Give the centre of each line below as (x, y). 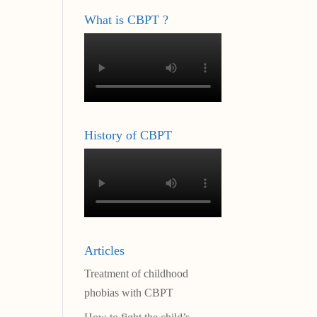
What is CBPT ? (127, 19)
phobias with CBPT (129, 293)
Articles (105, 251)
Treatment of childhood (137, 274)
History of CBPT (128, 136)
